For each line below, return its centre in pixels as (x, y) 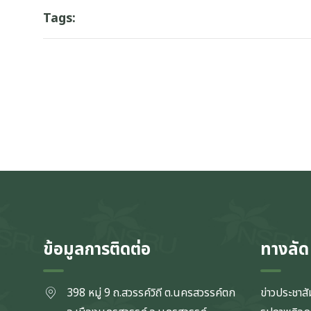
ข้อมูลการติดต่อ (97, 250)
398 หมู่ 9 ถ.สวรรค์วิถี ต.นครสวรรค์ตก (151, 293)
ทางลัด (284, 250)
